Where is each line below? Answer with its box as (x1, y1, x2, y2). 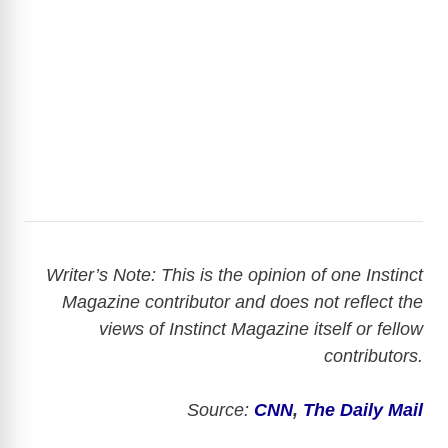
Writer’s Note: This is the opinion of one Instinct (46, 264, 423, 285)
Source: (187, 399, 249, 420)
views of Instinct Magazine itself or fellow (99, 318, 423, 339)
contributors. (324, 345, 423, 366)
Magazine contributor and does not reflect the (62, 291, 423, 312)
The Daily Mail (303, 399, 423, 420)
